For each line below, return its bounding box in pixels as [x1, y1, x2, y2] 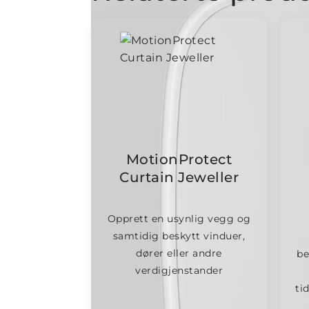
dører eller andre [136, 246, 222, 259]
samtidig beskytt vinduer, [112, 229, 246, 242]
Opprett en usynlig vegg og [107, 212, 251, 225]
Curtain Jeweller [119, 168, 239, 186]
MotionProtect [126, 150, 232, 168]
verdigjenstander [135, 263, 223, 277]
